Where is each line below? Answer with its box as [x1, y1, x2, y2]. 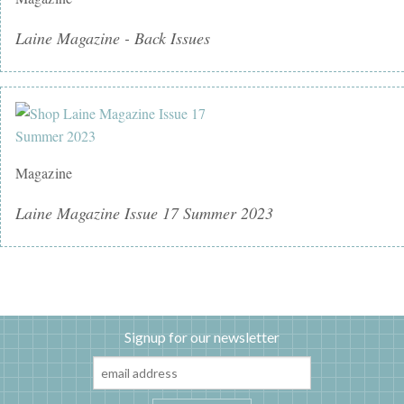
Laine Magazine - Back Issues [15, 26, 210, 49]
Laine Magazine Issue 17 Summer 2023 [15, 201, 273, 224]
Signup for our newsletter [124, 327, 280, 345]
